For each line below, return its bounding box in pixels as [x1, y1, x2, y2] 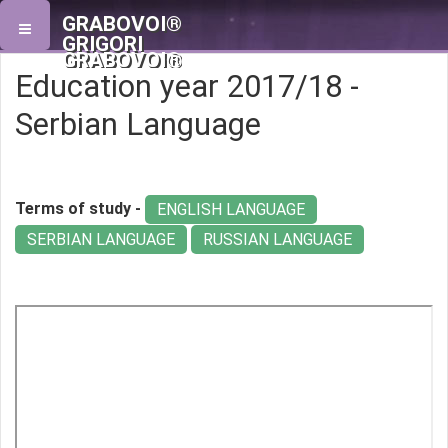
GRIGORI [62, 32, 143, 56]
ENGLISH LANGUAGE [157, 200, 305, 220]
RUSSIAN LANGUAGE [203, 229, 352, 249]
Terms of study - [15, 199, 145, 218]
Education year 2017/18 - [15, 68, 359, 105]
